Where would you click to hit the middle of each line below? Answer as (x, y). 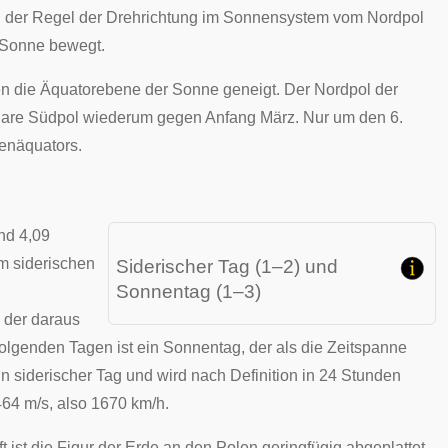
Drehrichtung (152, 17)
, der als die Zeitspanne (324, 347)
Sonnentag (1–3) (188, 291)
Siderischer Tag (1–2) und (227, 266)
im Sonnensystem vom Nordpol (311, 17)
